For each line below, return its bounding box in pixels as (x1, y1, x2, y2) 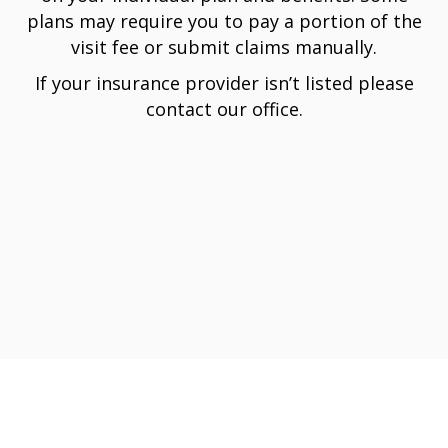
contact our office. (145, 97, 303, 121)
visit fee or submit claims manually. (71, 35, 377, 59)
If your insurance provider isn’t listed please (34, 71, 414, 95)
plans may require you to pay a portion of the (26, 9, 422, 33)
